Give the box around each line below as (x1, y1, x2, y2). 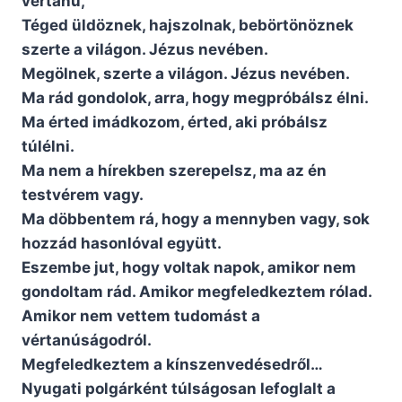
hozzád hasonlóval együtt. (22, 234, 222, 253)
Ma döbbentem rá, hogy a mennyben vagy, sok (22, 210, 370, 229)
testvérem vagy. (22, 186, 144, 205)
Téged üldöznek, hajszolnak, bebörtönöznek (22, 16, 354, 35)
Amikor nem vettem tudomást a (22, 307, 260, 326)
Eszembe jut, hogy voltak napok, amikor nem (22, 258, 356, 277)
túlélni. (22, 137, 74, 156)
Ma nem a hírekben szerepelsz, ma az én (22, 162, 327, 180)
